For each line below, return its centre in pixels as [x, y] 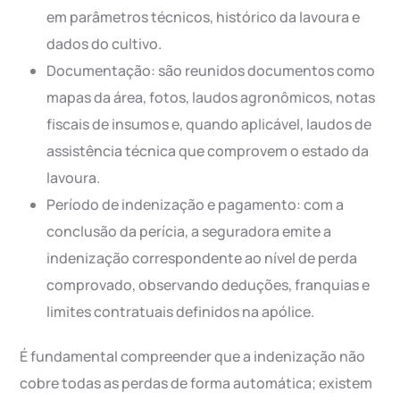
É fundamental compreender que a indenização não [193, 357]
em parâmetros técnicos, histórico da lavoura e [204, 17]
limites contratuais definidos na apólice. [181, 312]
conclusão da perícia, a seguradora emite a [189, 232]
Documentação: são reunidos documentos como [211, 71]
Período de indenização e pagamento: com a [196, 205]
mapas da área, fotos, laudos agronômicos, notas [211, 98]
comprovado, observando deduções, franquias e [208, 285]
